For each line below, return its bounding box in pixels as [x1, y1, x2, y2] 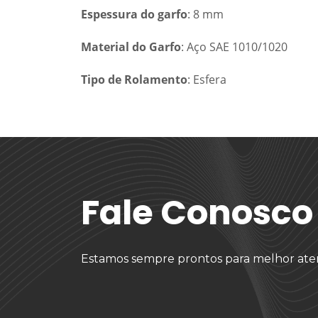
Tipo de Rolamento [81, 71, 187, 87]
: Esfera [187, 71, 226, 87]
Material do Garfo [81, 38, 181, 55]
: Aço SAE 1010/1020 [181, 38, 287, 55]
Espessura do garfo [81, 6, 187, 22]
